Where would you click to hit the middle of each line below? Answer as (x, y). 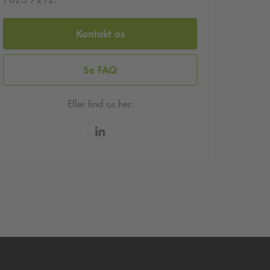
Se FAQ (100, 70)
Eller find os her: (100, 104)
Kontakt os (100, 33)
